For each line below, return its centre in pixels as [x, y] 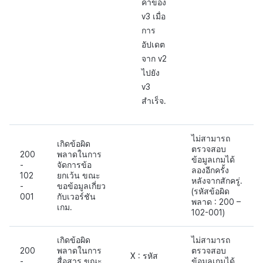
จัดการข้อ [74, 165]
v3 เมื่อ [153, 16]
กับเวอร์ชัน [76, 196]
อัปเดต [153, 44]
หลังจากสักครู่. [217, 181]
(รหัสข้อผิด [210, 191]
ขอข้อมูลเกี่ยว [81, 186]
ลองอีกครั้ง [210, 170]
